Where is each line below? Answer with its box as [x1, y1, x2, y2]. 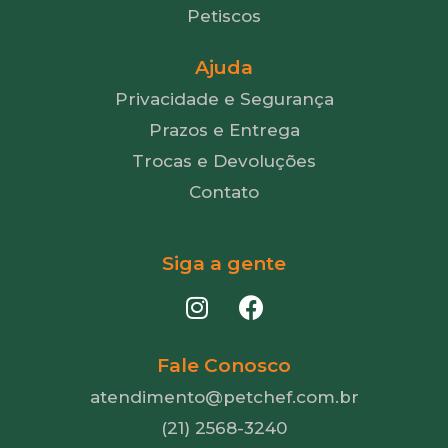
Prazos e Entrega [148, 120, 300, 141]
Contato [189, 182, 259, 203]
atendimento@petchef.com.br [89, 386, 359, 407]
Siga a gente [162, 252, 286, 276]
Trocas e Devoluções [132, 151, 316, 172]
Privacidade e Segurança [114, 89, 334, 110]
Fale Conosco [157, 354, 291, 378]
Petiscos [187, 6, 261, 27]
